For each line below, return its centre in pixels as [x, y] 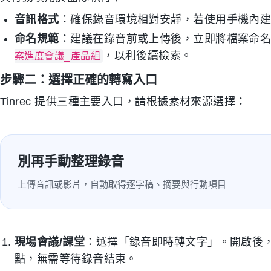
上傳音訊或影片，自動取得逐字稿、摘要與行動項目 [122, 184]
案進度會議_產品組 [58, 56]
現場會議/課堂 [50, 242]
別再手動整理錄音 [71, 161]
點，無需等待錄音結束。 [76, 259]
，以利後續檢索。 [148, 56]
